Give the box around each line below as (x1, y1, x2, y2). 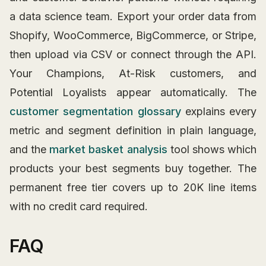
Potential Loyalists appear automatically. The (9, 86, 256, 99)
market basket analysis (49, 143, 167, 156)
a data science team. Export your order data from (9, 10, 256, 23)
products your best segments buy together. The (9, 162, 256, 175)
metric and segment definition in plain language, (9, 124, 256, 137)
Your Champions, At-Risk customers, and (9, 67, 256, 80)
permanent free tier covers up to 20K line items (9, 181, 256, 194)
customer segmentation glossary (9, 105, 181, 118)
